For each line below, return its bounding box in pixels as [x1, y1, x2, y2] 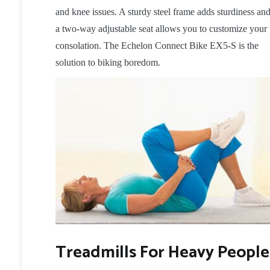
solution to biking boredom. [55, 57, 160, 68]
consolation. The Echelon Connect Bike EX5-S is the [55, 40, 259, 51]
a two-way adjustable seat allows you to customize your [55, 24, 267, 34]
